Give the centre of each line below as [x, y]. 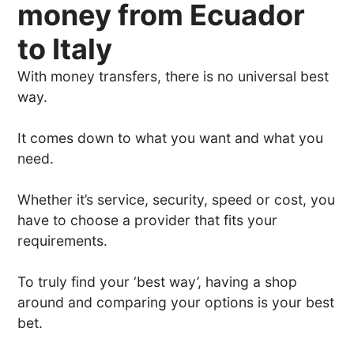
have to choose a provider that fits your [148, 220]
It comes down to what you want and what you [171, 137]
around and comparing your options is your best [176, 302]
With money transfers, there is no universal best [173, 76]
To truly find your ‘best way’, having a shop [158, 281]
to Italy [65, 49]
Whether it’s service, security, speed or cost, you [177, 199]
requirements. [63, 240]
